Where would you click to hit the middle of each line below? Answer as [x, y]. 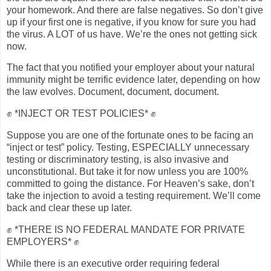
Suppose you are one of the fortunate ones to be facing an [130, 135]
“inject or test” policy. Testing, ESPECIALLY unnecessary [128, 148]
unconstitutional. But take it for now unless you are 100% [127, 172]
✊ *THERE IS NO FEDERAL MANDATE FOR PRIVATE [126, 229]
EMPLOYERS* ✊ [43, 241]
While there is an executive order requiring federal [113, 263]
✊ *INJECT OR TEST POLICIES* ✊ [81, 114]
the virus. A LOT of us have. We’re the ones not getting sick [132, 34]
